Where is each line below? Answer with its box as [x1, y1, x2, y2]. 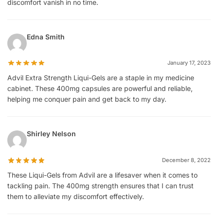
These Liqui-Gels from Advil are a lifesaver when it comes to [7, 170, 198, 179]
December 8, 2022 [162, 157, 211, 164]
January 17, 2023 [167, 59, 211, 67]
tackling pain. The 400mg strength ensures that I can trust [7, 181, 194, 190]
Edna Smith [27, 32, 65, 41]
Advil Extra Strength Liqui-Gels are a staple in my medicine [7, 73, 194, 82]
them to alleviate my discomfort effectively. [7, 192, 144, 200]
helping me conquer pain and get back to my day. [7, 95, 166, 104]
